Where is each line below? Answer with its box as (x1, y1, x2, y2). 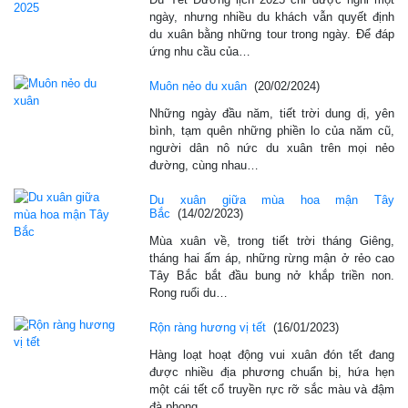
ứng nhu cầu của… (149, 44, 251, 58)
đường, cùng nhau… (149, 158, 260, 172)
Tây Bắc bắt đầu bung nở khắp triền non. (149, 268, 394, 282)
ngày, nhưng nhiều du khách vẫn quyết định (149, 9, 394, 24)
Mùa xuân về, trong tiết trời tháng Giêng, (149, 233, 394, 248)
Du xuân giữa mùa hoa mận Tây (149, 192, 394, 207)
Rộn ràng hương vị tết (149, 320, 267, 334)
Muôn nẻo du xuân (149, 78, 248, 93)
